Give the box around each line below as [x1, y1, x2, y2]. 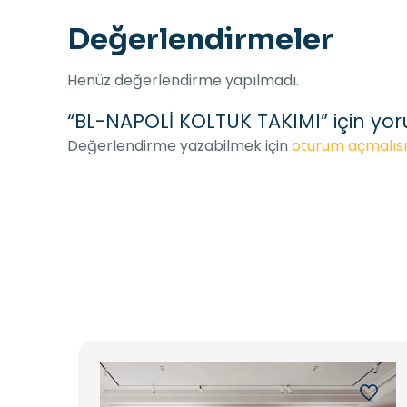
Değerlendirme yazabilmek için [67, 135, 292, 157]
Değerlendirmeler [67, 21, 333, 58]
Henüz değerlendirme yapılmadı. [67, 70, 299, 92]
